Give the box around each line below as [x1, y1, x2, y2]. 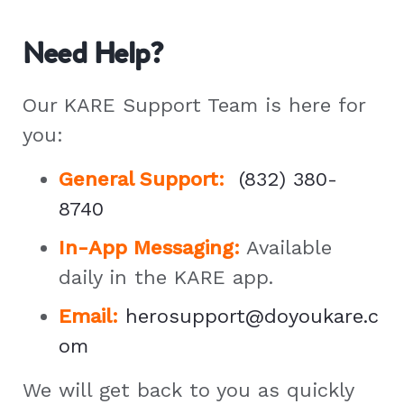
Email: [59, 304, 118, 327]
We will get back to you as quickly [23, 378, 353, 401]
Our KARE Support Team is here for [23, 93, 365, 116]
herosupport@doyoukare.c [125, 304, 379, 327]
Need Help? [23, 32, 163, 72]
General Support [59, 167, 218, 190]
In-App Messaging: [59, 235, 240, 259]
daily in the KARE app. [59, 265, 273, 289]
